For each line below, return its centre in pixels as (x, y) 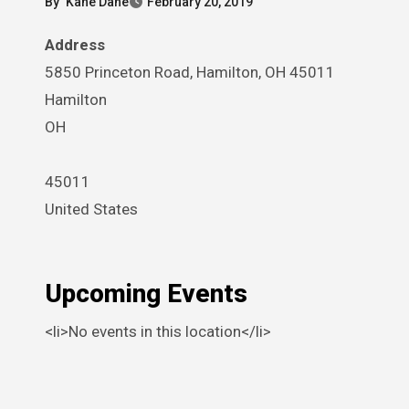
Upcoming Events (146, 294)
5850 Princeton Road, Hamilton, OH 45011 (190, 72)
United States (91, 209)
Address (80, 45)
